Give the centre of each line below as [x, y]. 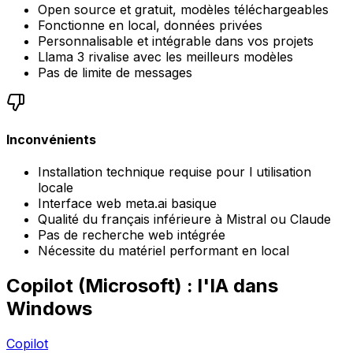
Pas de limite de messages [115, 72]
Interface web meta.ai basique [127, 204]
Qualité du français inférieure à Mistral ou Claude [184, 219]
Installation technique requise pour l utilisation [175, 172]
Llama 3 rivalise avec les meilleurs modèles [165, 56]
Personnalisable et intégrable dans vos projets [176, 41]
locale [56, 188]
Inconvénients [51, 139]
